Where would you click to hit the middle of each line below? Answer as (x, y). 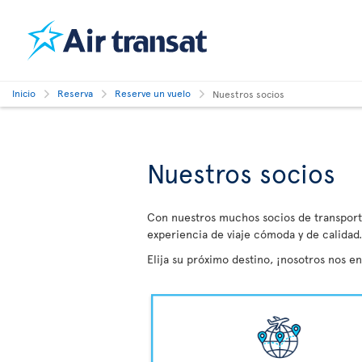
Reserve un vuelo (153, 93)
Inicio (24, 93)
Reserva (75, 93)
